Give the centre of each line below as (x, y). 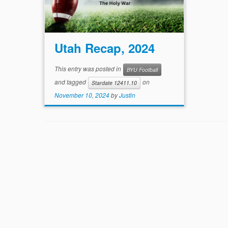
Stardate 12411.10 (115, 83)
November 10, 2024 (82, 95)
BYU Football (142, 69)
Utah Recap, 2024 (105, 48)
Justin (127, 95)
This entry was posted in (89, 69)
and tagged (71, 82)
